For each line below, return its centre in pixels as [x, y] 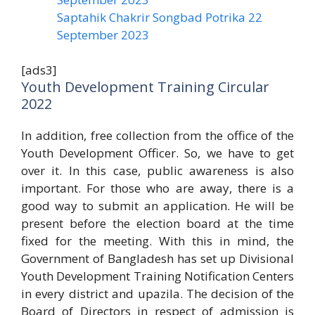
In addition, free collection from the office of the [157, 136]
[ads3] [39, 70]
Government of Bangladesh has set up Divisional [157, 259]
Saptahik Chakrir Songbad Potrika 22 [160, 17]
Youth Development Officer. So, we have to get [157, 153]
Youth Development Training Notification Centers [157, 276]
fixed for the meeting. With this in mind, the [157, 241]
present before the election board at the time [157, 224]
